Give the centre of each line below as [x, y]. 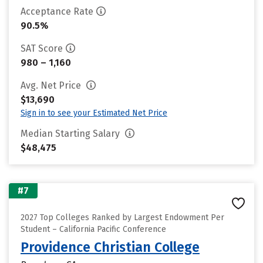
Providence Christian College [110, 247]
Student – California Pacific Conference [93, 229]
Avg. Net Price [52, 85]
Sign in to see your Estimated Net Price [94, 113]
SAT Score [42, 48]
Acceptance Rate [57, 11]
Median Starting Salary [71, 134]
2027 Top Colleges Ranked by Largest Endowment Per [122, 218]
